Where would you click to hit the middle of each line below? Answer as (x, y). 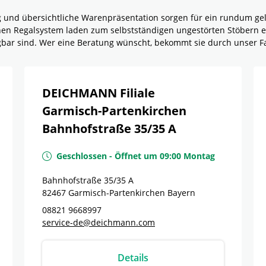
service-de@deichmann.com (99, 222)
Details (133, 258)
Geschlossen (82, 156)
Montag (199, 156)
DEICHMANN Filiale (99, 93)
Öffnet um (136, 156)
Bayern (181, 193)
